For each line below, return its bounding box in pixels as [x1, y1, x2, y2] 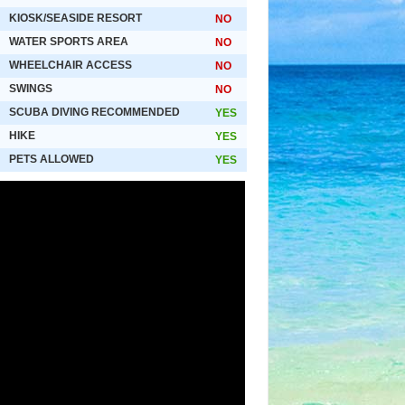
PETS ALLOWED [9, 153, 94, 165]
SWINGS [9, 82, 52, 95]
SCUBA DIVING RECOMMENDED [9, 106, 180, 118]
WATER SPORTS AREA [9, 35, 128, 48]
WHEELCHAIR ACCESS [9, 59, 132, 71]
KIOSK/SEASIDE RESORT [9, 12, 142, 24]
